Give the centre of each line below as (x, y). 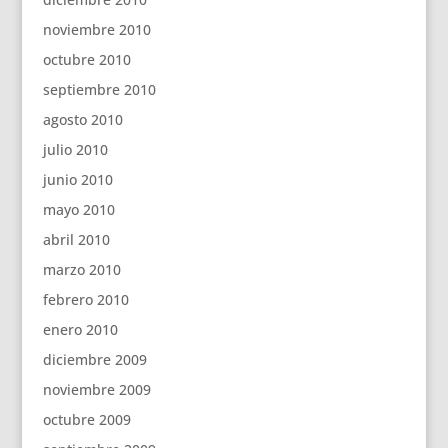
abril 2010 (76, 239)
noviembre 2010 (96, 29)
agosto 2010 (82, 119)
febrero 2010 (85, 299)
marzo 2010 (81, 269)
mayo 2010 (78, 209)
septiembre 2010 (99, 89)
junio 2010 (77, 179)
